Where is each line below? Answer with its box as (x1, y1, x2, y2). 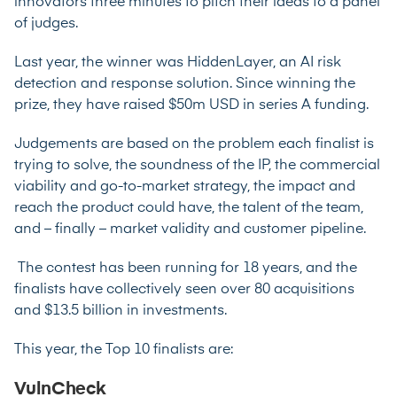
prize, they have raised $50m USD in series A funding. (14, 97, 369, 113)
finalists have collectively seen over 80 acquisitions (14, 282, 354, 297)
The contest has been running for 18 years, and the (14, 261, 357, 276)
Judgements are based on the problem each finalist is (14, 136, 374, 152)
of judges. (14, 16, 82, 31)
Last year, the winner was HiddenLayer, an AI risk (14, 55, 341, 70)
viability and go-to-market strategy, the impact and (14, 179, 355, 194)
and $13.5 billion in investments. (14, 303, 227, 318)
